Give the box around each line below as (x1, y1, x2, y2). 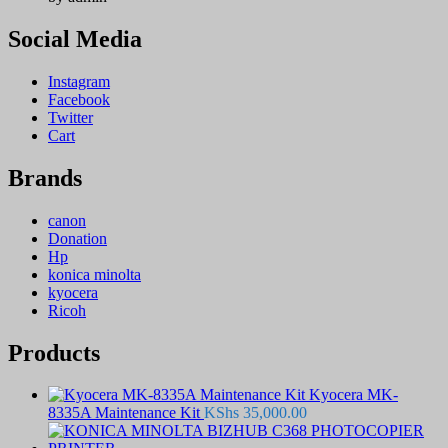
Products (8, 339, 100, 366)
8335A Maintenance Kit (48, 404, 200, 422)
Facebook (48, 90, 110, 108)
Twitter (48, 108, 93, 126)
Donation (48, 229, 107, 247)
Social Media (8, 25, 142, 52)
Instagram (48, 72, 110, 90)
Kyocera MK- (309, 386, 398, 404)
